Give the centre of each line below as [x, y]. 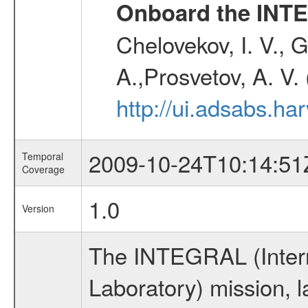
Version [38, 208]
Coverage [43, 169]
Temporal [42, 156]
